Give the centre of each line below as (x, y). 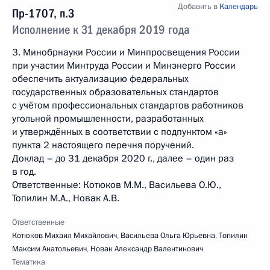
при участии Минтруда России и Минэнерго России (124, 66)
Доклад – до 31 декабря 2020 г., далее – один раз (123, 159)
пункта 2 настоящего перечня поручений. (103, 145)
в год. (24, 172)
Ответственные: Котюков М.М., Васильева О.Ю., (117, 185)
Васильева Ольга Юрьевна (168, 236)
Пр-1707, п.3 (43, 13)
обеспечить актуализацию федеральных (100, 79)
